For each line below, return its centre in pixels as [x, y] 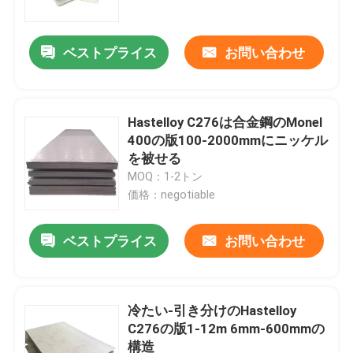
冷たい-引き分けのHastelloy [212, 311]
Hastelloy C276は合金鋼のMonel [225, 123]
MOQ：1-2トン [165, 177]
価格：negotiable [172, 195]
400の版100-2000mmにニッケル [228, 141]
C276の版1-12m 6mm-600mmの [227, 329]
